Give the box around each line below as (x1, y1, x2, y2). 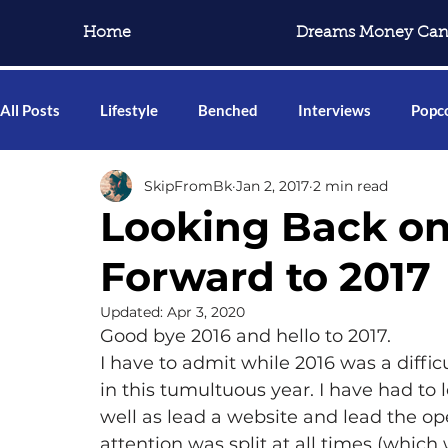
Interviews (298, 101, 371, 119)
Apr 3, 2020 (167, 303, 245, 321)
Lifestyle (100, 101, 158, 119)
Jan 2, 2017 (236, 176, 309, 195)
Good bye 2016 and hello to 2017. (100, 325, 391, 347)
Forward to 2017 (100, 252, 431, 301)
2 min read (313, 176, 388, 195)
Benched (198, 101, 258, 119)
